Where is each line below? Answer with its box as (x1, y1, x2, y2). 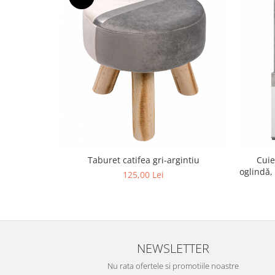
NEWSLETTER (137, 239, 209, 257)
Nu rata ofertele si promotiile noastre (107, 260, 239, 271)
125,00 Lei (123, 168, 164, 180)
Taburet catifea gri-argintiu (87, 153, 199, 166)
